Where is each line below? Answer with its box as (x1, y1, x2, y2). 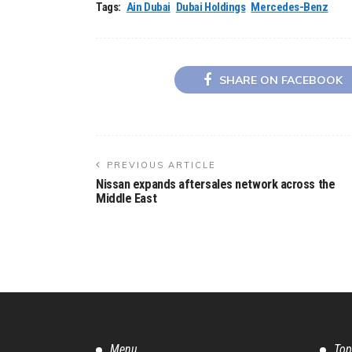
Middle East (96, 191, 157, 207)
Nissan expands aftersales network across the (96, 177, 335, 192)
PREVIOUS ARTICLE (107, 159, 216, 171)
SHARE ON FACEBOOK (218, 73, 343, 88)
